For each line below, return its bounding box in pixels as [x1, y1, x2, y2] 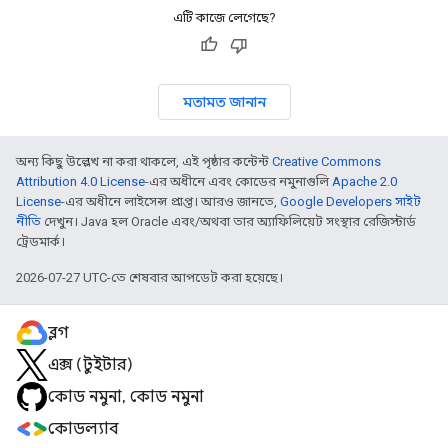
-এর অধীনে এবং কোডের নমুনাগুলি [145, 174, 332, 189]
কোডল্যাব [48, 419, 118, 439]
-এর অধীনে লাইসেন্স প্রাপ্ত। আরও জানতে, [61, 194, 280, 209]
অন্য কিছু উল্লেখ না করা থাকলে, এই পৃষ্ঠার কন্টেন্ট [16, 154, 272, 169]
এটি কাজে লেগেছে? [172, 10, 276, 25]
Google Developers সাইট [280, 194, 421, 209]
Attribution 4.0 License [16, 174, 145, 189]
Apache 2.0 [332, 174, 397, 189]
